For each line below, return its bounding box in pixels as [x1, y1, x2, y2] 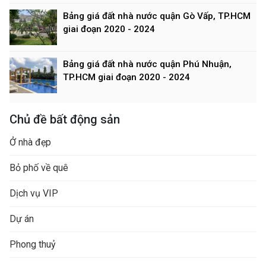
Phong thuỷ [9, 239, 56, 250]
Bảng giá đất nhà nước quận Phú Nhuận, [63, 59, 232, 69]
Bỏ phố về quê [9, 162, 68, 173]
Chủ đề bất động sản [9, 112, 120, 126]
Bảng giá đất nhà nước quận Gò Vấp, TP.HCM [63, 11, 251, 21]
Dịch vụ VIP [9, 188, 58, 199]
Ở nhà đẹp [9, 137, 51, 148]
